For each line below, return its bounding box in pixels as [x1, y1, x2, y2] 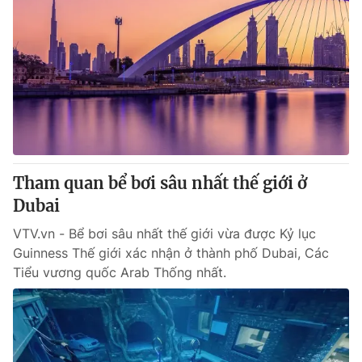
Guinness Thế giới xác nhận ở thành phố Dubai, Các [13, 245, 329, 261]
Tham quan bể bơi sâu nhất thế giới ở [13, 173, 307, 193]
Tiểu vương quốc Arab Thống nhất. [13, 264, 226, 280]
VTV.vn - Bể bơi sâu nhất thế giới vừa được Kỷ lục [13, 225, 316, 242]
